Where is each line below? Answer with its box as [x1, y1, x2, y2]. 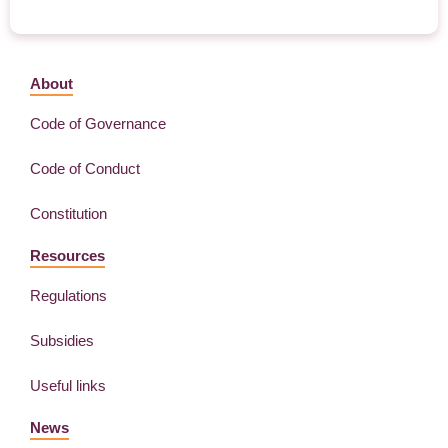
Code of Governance [30, 115, 166, 132]
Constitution [30, 205, 107, 222]
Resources [30, 247, 105, 264]
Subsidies [30, 332, 94, 349]
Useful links [30, 377, 106, 394]
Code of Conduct [30, 160, 140, 177]
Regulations [30, 287, 107, 304]
